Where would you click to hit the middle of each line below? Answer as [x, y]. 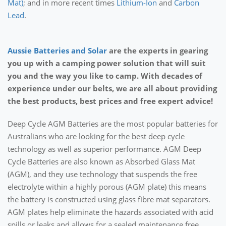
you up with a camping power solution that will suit [107, 63]
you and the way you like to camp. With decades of [105, 75]
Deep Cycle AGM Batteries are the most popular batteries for [113, 123]
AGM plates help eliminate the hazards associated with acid [110, 212]
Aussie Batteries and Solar [57, 50]
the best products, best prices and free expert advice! [110, 101]
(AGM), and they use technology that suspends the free [102, 174]
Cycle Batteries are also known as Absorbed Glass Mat [101, 161]
